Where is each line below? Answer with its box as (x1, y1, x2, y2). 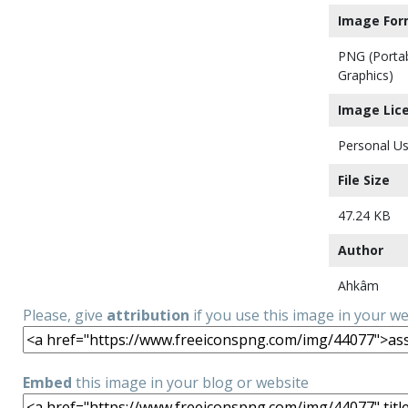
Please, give (23, 305, 107, 325)
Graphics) (338, 66, 393, 84)
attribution (107, 305, 189, 325)
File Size (338, 171, 390, 189)
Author (338, 241, 383, 259)
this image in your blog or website (72, 372, 309, 393)
